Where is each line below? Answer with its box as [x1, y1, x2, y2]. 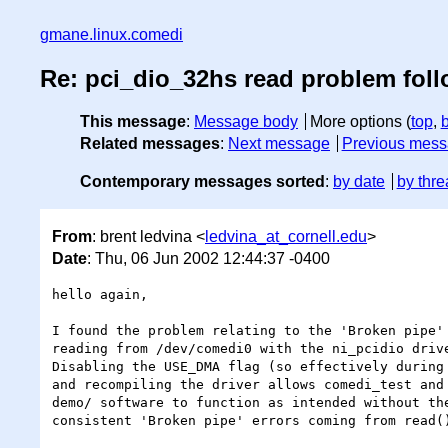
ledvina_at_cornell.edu [205, 227, 367, 245]
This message [80, 113, 186, 131]
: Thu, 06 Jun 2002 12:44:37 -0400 [87, 249, 330, 267]
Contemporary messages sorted [80, 173, 325, 191]
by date [333, 173, 385, 191]
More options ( [309, 113, 411, 131]
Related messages [80, 135, 220, 153]
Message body [194, 113, 298, 131]
